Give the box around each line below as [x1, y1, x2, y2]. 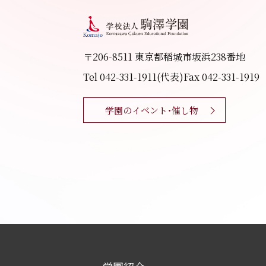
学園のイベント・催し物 [104, 104, 198, 116]
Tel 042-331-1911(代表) [83, 70, 183, 84]
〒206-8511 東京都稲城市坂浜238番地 [83, 50, 245, 64]
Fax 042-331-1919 [183, 70, 259, 84]
